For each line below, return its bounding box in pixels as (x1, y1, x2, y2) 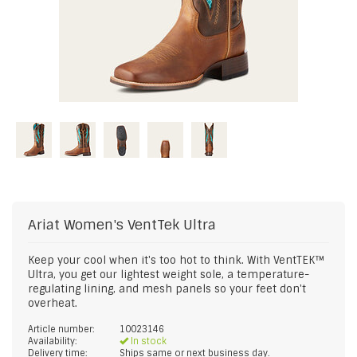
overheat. (28, 296, 77, 310)
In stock (128, 335, 167, 347)
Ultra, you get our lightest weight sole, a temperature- (28, 268, 309, 281)
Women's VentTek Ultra (64, 216, 216, 233)
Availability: (28, 335, 77, 347)
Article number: (28, 324, 95, 335)
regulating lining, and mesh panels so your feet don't (28, 282, 306, 296)
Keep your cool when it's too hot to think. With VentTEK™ (28, 253, 325, 267)
